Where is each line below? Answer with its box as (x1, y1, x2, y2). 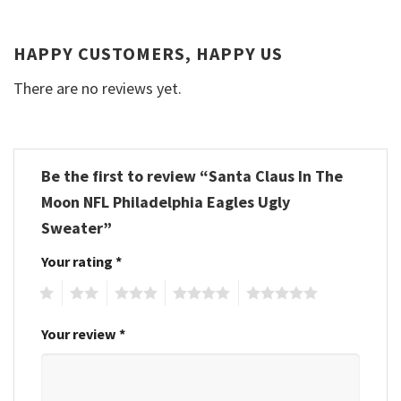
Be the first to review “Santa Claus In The (41, 166, 343, 187)
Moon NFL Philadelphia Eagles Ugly (41, 192, 290, 213)
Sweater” (41, 218, 115, 239)
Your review (41, 325, 119, 344)
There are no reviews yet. (13, 77, 182, 98)
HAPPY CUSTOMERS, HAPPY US (13, 41, 283, 64)
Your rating (41, 252, 115, 271)
